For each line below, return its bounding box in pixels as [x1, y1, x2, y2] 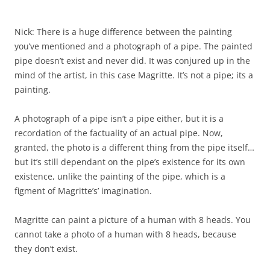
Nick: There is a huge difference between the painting [14, 26, 232, 38]
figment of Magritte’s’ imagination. [14, 185, 152, 197]
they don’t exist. [14, 243, 78, 255]
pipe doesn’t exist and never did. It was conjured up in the [14, 55, 250, 67]
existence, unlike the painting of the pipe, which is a [14, 171, 225, 183]
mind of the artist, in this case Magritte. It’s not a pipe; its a [14, 69, 253, 81]
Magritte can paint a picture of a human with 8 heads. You [14, 214, 251, 226]
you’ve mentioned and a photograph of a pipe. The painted [14, 40, 253, 52]
